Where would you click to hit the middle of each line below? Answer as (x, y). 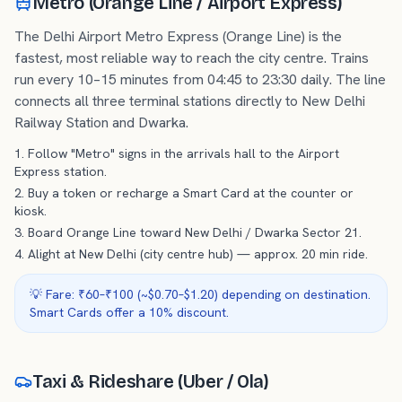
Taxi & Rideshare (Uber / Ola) (151, 381)
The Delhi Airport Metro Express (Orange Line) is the (178, 36)
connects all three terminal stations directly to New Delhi (190, 101)
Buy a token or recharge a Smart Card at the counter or (191, 193)
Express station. (61, 171)
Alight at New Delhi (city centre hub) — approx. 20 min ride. (198, 254)
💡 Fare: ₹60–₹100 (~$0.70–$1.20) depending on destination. (200, 294)
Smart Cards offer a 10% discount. (129, 312)
